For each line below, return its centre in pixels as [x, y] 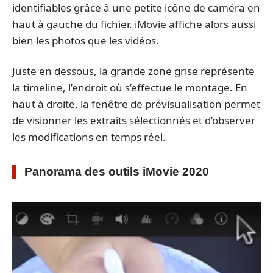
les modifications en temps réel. [89, 136]
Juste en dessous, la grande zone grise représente [133, 71]
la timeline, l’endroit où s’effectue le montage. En [130, 87]
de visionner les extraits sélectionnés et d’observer [134, 120]
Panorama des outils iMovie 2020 [117, 171]
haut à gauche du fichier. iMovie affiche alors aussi [134, 24]
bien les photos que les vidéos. [86, 41]
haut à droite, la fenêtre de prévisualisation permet [136, 104]
